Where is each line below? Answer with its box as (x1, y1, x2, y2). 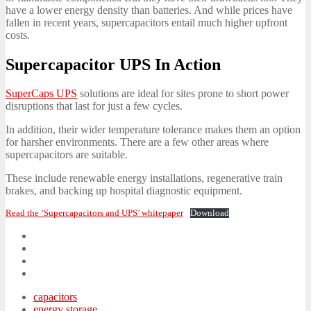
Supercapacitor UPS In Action (6, 55, 221, 74)
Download (190, 208, 229, 219)
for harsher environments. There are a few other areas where (6, 136, 269, 149)
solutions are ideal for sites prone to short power (77, 87, 289, 100)
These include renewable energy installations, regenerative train (6, 172, 283, 185)
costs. (6, 28, 30, 41)
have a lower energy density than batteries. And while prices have (6, 3, 292, 16)
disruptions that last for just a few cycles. (6, 100, 183, 112)
